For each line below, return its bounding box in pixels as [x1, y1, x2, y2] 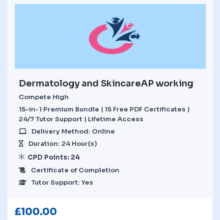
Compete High [19, 92, 69, 101]
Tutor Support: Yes [31, 178, 93, 187]
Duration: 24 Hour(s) [28, 139, 97, 148]
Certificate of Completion [31, 165, 119, 174]
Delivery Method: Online [31, 127, 115, 136]
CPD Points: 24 [27, 153, 80, 162]
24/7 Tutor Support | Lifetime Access [19, 114, 143, 123]
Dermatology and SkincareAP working [19, 78, 193, 89]
